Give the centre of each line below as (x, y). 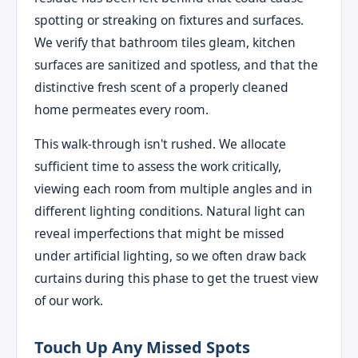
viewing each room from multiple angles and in (174, 189)
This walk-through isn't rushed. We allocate (161, 144)
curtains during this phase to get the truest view (177, 278)
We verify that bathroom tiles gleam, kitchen (165, 42)
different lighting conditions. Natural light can (170, 211)
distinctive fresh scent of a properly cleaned (162, 87)
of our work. (69, 301)
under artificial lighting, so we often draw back (171, 256)
